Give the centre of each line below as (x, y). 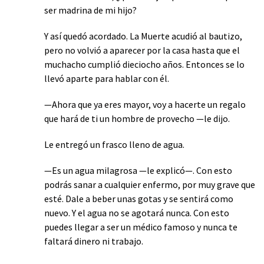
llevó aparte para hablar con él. (107, 78)
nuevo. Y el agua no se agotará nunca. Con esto (137, 212)
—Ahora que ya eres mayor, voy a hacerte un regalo (145, 104)
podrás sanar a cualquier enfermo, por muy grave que (150, 184)
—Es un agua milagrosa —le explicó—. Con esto (138, 170)
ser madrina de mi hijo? (90, 10)
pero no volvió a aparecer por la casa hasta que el (142, 50)
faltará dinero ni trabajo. (94, 241)
